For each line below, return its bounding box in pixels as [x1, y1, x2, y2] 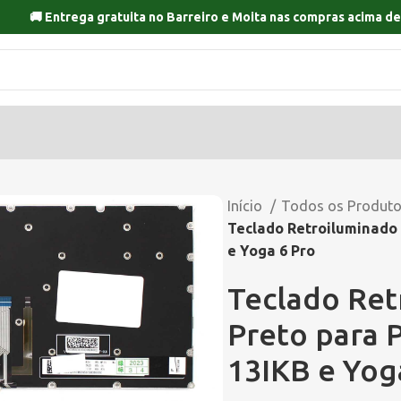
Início [227, 198, 266, 214]
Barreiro [166, 10, 218, 24]
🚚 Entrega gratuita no [30, 10, 166, 24]
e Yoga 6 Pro [227, 243, 315, 259]
